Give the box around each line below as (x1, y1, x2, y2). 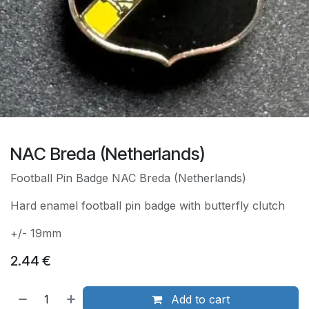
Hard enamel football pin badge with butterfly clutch (10, 199, 285, 213)
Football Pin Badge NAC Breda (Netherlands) (10, 171, 246, 186)
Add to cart (168, 292, 230, 307)
